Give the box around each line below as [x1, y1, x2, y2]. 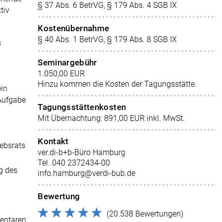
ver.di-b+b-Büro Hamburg [38, 148, 126, 157]
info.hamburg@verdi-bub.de [38, 168, 136, 178]
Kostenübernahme [38, 23, 110, 33]
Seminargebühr [38, 57, 97, 67]
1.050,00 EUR [38, 69, 85, 78]
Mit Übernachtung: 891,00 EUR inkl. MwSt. [38, 113, 185, 123]
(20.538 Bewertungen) [107, 209, 184, 219]
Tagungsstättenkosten [38, 102, 126, 112]
